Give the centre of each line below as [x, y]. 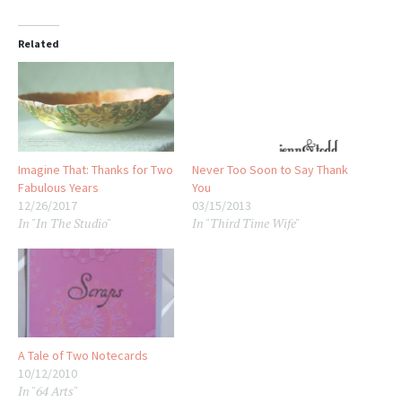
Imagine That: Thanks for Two [96, 169]
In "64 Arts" [48, 390]
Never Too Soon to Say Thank [270, 169]
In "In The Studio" [65, 223]
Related [39, 44]
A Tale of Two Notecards [83, 355]
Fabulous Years [58, 187]
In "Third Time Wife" [246, 223]
